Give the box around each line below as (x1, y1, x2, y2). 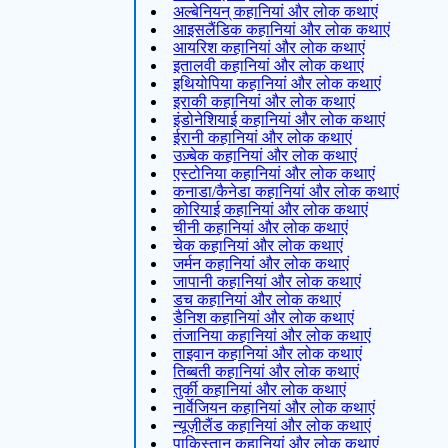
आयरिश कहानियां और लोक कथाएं (173, 38, 366, 56)
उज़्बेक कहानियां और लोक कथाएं (173, 146, 358, 164)
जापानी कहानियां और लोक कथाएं (173, 272, 362, 290)
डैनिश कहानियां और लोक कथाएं (173, 308, 355, 326)
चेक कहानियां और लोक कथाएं (173, 236, 344, 254)
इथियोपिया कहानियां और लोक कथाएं (173, 74, 382, 92)
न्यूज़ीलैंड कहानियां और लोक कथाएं (173, 416, 372, 434)
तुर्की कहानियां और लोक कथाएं (173, 380, 347, 398)
